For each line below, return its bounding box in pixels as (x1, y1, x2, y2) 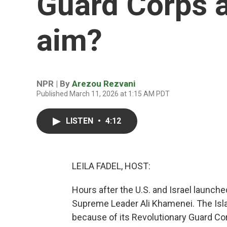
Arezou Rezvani (72, 79, 135, 89)
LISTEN (66, 116, 95, 126)
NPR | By (36, 79, 72, 89)
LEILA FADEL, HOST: (72, 161, 150, 171)
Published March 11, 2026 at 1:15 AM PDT (36, 90, 170, 98)
